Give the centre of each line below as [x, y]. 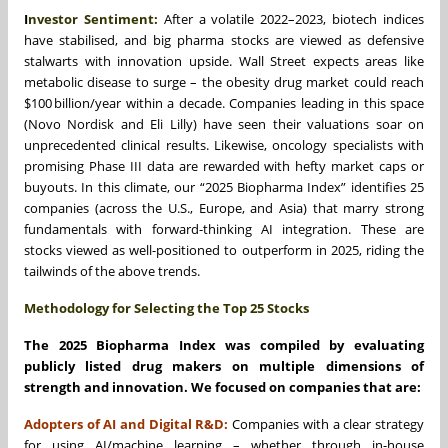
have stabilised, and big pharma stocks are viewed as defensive [224, 39]
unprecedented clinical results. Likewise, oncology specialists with [224, 144]
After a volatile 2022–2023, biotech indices [291, 18]
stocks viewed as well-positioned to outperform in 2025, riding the [224, 249]
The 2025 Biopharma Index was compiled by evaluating [224, 344]
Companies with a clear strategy [326, 423]
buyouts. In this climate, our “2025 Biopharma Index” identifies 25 [224, 186]
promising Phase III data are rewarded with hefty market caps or [224, 165]
